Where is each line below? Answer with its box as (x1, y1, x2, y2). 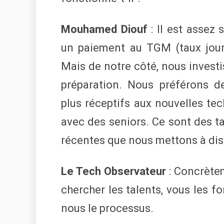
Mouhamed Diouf (61, 23, 147, 36)
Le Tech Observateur (61, 165, 166, 178)
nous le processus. (61, 202, 153, 215)
